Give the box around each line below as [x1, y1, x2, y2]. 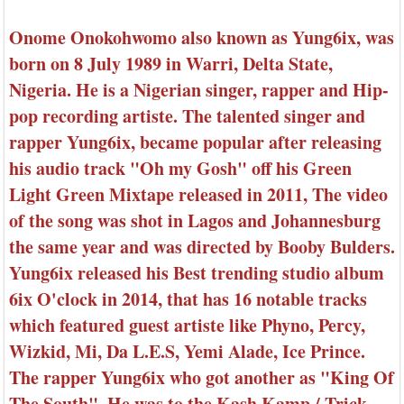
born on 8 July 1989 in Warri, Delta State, [9, 50, 333, 78]
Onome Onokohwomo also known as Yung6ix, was [9, 24, 394, 51]
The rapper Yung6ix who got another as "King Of [9, 364, 394, 391]
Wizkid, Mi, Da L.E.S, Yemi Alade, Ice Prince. [9, 338, 365, 365]
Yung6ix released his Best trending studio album [9, 260, 384, 287]
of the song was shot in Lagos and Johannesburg [9, 207, 381, 234]
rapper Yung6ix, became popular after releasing [9, 129, 381, 156]
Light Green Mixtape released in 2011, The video [9, 181, 388, 208]
